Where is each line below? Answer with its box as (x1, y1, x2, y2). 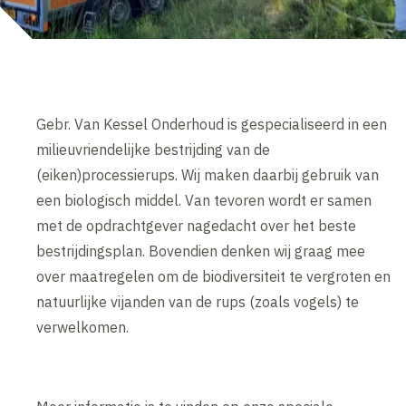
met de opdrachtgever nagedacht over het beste (36, 217, 357, 236)
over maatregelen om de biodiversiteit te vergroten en (36, 267, 391, 286)
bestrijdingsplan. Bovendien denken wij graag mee (36, 242, 366, 261)
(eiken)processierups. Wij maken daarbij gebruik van (36, 166, 380, 185)
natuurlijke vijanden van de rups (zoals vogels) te (36, 293, 360, 312)
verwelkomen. (36, 318, 130, 337)
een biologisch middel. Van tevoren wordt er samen (36, 191, 372, 210)
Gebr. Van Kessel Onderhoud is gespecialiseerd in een (36, 115, 388, 134)
